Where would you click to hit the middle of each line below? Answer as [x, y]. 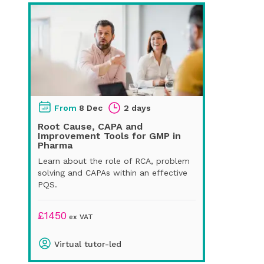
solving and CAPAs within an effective [113, 172]
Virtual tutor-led [88, 244]
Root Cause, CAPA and [90, 126]
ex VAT [80, 217]
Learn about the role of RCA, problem [114, 161]
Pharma [55, 145]
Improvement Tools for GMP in [109, 136]
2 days [137, 108]
